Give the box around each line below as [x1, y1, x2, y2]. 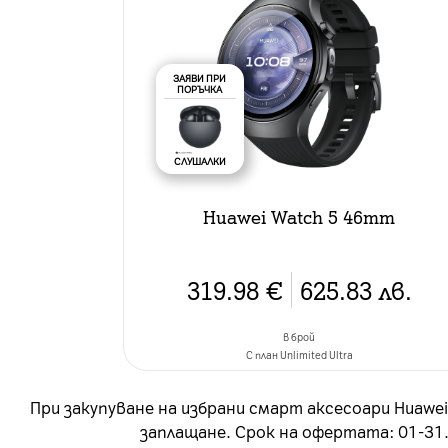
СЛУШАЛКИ [173, 154, 226, 167]
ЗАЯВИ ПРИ [173, 71, 227, 84]
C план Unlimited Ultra [245, 348, 353, 361]
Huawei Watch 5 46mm [203, 204, 396, 228]
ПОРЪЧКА [177, 82, 223, 95]
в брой [283, 330, 316, 343]
